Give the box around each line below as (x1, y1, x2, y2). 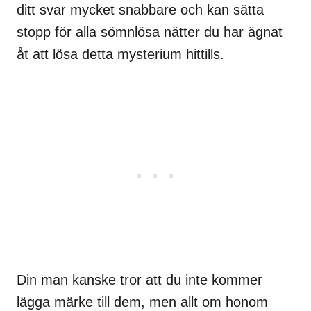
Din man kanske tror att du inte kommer (17, 271, 262, 287)
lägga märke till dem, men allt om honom (17, 294, 268, 310)
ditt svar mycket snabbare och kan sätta (17, 1, 264, 17)
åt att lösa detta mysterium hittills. (17, 46, 224, 62)
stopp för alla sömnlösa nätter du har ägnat (17, 24, 283, 40)
